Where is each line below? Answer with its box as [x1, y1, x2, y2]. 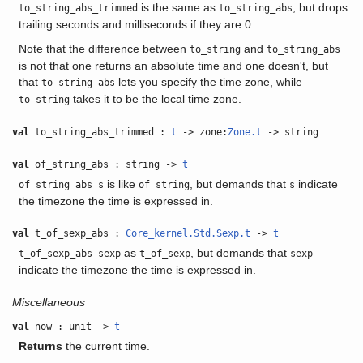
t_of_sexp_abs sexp [18, 248, 121, 259]
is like [103, 177, 139, 190]
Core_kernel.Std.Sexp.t [126, 228, 251, 239]
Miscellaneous [12, 296, 86, 309]
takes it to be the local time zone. [69, 92, 241, 105]
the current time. [62, 340, 150, 352]
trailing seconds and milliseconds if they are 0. [18, 18, 254, 31]
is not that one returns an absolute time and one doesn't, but [18, 59, 328, 72]
